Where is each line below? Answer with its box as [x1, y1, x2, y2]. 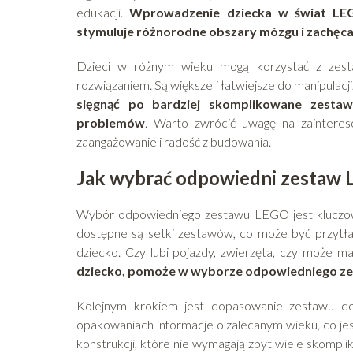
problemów [76, 115, 145, 131]
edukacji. [76, 5, 130, 20]
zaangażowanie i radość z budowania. [76, 134, 271, 150]
